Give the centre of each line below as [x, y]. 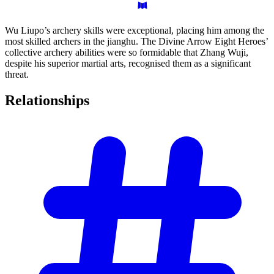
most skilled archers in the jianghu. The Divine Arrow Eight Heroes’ [136, 42]
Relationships [47, 101]
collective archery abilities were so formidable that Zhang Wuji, [127, 53]
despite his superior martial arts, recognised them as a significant [128, 64]
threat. [17, 75]
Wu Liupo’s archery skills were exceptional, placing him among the [135, 31]
